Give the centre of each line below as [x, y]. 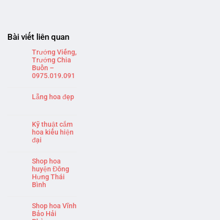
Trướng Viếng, [54, 52]
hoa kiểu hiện [53, 132]
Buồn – [43, 68]
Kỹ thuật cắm [52, 124]
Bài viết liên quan [38, 37]
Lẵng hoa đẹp [53, 97]
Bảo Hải [44, 214]
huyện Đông [51, 169]
